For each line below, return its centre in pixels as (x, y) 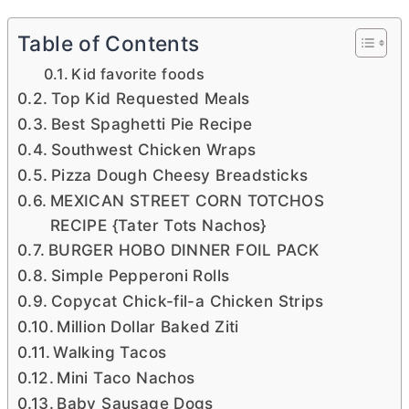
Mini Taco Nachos (126, 378)
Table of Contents (109, 44)
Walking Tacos (110, 352)
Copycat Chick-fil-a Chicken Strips (187, 301)
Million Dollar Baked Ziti (148, 327)
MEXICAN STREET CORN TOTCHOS (187, 201)
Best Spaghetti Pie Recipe (152, 124)
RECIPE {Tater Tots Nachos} (158, 225)
